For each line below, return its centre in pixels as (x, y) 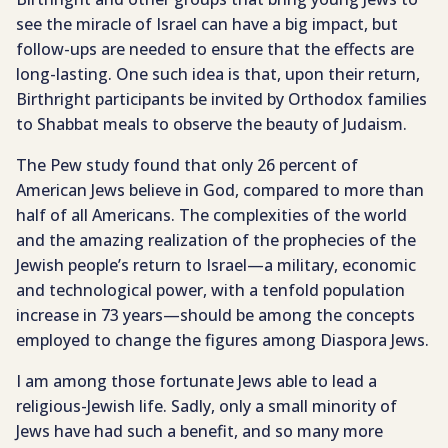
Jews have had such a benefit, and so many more (199, 431)
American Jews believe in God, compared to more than (220, 190)
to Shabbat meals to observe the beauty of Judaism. (211, 124)
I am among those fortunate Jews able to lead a (196, 381)
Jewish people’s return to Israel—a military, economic (216, 265)
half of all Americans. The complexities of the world (211, 215)
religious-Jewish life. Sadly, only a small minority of (206, 406)
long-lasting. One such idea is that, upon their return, (218, 74)
